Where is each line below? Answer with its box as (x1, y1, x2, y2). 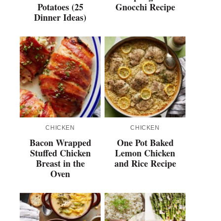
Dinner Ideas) (34, 11, 86, 24)
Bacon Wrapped (29, 136, 91, 149)
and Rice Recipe (114, 157, 176, 170)
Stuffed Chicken (30, 147, 91, 160)
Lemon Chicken (115, 147, 175, 160)
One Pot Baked (116, 136, 174, 149)
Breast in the (36, 157, 85, 170)
